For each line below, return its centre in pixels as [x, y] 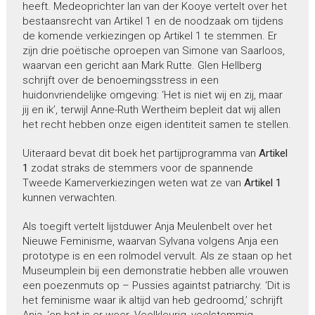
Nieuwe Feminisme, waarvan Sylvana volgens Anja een [150, 242]
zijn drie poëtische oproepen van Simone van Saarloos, [153, 51]
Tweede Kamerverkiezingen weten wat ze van [133, 183]
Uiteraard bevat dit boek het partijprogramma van [140, 154]
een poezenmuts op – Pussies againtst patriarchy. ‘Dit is [156, 286]
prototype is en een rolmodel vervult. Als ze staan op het [157, 256]
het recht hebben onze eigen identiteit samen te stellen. [156, 125]
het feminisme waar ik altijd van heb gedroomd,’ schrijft [152, 301]
